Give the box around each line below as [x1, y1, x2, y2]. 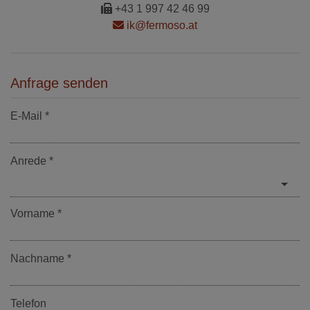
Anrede [10, 154, 46, 167]
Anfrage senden [10, 75, 108, 91]
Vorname [10, 207, 55, 219]
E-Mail [10, 109, 42, 122]
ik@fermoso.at [124, 19, 197, 31]
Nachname [10, 252, 64, 264]
